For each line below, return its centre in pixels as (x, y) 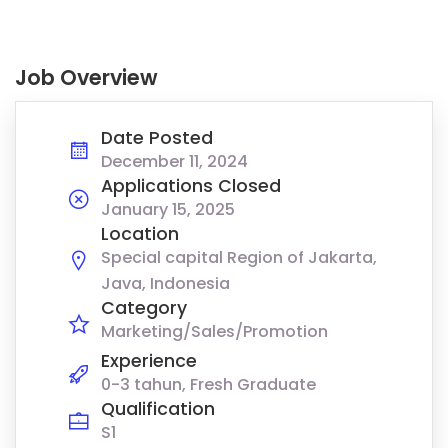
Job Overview (86, 78)
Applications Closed (191, 186)
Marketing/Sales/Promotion (214, 332)
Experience (149, 361)
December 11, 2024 (174, 162)
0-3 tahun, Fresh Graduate (208, 385)
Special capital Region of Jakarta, (239, 258)
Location (140, 234)
